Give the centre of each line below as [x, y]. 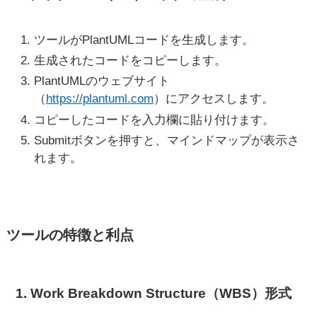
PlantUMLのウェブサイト [102, 81]
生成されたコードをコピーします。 [130, 61]
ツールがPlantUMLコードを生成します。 [144, 40]
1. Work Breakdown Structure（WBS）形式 [154, 293]
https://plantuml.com [99, 99]
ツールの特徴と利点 [70, 235]
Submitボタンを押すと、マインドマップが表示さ [166, 140]
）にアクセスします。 [213, 99]
